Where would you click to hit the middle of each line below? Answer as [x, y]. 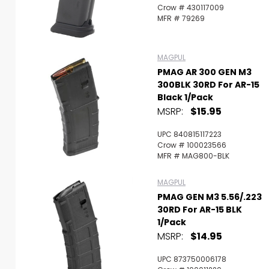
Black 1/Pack [185, 97]
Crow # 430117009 [191, 8]
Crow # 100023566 [192, 145]
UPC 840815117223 [189, 134]
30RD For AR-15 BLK [200, 210]
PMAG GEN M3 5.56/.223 [210, 197]
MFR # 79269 [181, 18]
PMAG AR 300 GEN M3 [204, 72]
